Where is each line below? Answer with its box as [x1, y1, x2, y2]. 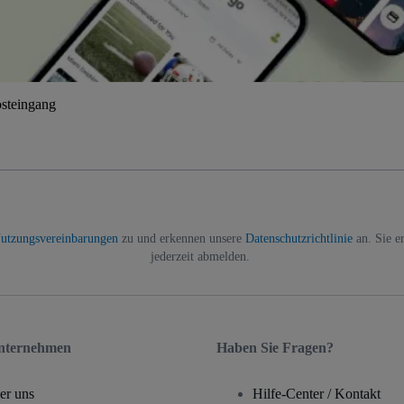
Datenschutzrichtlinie [245, 232, 353, 246]
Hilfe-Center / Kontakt [252, 386, 381, 402]
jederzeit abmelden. [151, 250, 250, 264]
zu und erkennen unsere [118, 232, 245, 246]
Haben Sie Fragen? [216, 340, 334, 356]
